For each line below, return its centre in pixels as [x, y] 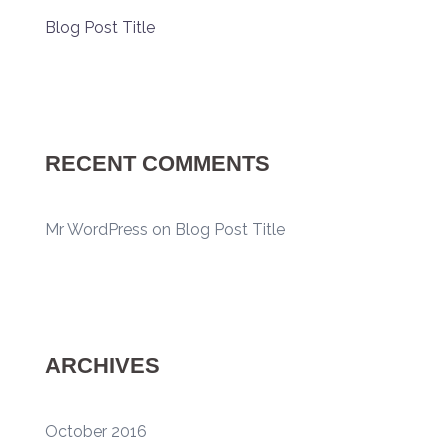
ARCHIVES [102, 366]
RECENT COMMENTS [157, 164]
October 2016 [96, 432]
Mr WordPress [96, 230]
